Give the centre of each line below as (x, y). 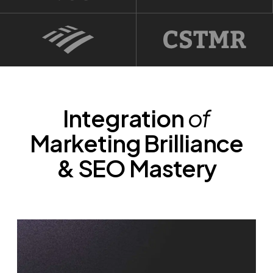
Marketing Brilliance (136, 142)
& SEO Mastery (136, 167)
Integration (125, 117)
